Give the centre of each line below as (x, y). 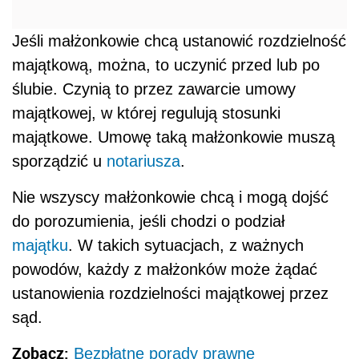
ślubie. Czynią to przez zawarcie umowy (154, 89)
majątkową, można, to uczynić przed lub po (166, 65)
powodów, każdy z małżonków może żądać (165, 270)
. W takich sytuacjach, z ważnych (186, 246)
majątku (40, 246)
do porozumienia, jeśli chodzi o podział (148, 222)
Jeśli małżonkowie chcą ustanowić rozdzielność (179, 41)
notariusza (143, 161)
